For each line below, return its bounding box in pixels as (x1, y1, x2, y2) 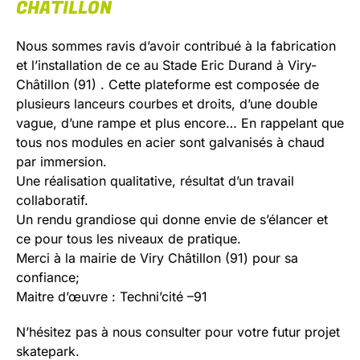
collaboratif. (16, 192, 88, 208)
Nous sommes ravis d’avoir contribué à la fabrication (16, 38, 336, 54)
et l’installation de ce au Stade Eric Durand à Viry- (16, 57, 317, 73)
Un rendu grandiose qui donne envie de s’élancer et (16, 211, 328, 227)
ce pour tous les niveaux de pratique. (16, 231, 241, 247)
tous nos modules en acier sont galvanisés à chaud (16, 134, 325, 150)
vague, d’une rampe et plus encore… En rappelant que (16, 115, 344, 131)
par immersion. (16, 153, 107, 170)
